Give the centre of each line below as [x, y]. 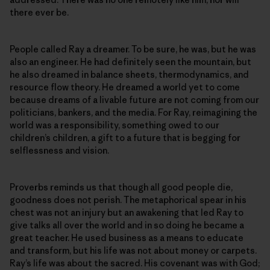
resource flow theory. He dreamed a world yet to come [125, 87]
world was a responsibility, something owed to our [115, 125]
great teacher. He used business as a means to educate [127, 238]
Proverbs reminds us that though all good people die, [121, 187]
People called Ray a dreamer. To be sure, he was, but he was [133, 49]
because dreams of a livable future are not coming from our [134, 100]
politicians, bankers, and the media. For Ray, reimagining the [133, 113]
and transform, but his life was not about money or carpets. [133, 251]
